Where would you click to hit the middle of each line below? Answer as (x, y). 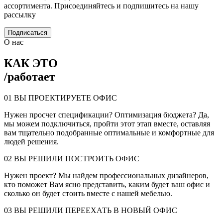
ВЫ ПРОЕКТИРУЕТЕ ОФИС (65, 98)
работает (31, 76)
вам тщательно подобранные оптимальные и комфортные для (109, 132)
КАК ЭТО (31, 63)
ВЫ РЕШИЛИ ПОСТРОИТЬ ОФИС (77, 158)
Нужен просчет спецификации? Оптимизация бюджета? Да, (107, 114)
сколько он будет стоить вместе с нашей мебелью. (88, 193)
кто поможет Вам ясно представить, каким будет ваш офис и (107, 184)
